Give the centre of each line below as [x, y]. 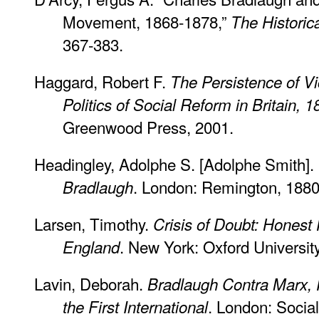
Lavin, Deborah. [91, 284]
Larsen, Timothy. [94, 224]
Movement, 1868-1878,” [147, 22]
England [91, 247]
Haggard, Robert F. [102, 82]
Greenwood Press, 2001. [148, 127]
